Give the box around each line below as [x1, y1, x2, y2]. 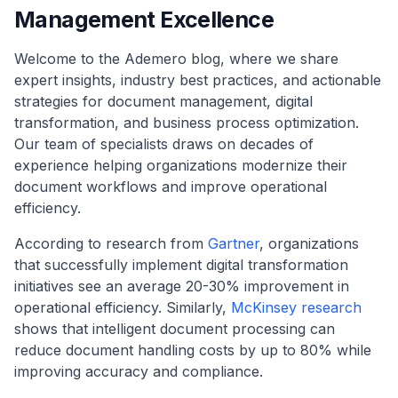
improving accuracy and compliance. [14, 362, 263, 380]
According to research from [14, 235, 208, 252]
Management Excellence [14, 6, 274, 33]
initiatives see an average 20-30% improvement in [14, 277, 349, 295]
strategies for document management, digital [14, 92, 313, 110]
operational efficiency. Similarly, [14, 298, 231, 316]
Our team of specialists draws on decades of [14, 135, 314, 153]
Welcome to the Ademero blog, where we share [14, 50, 338, 68]
